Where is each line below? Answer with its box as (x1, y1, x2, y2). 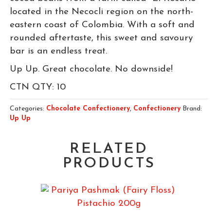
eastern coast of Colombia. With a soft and (10, 20, 195, 30)
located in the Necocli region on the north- (10, 7, 193, 17)
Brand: (182, 105, 202, 113)
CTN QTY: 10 (10, 83, 66, 92)
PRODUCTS (62, 156, 156, 172)
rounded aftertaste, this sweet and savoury (10, 34, 193, 43)
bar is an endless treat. (10, 47, 107, 56)
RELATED (70, 142, 148, 157)
